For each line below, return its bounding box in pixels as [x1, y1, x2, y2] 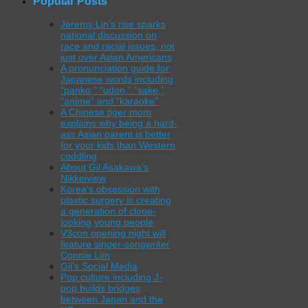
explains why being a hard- [60, 117, 177, 129]
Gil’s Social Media [60, 260, 137, 272]
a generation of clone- [60, 205, 156, 217]
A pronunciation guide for [60, 62, 169, 74]
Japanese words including [60, 73, 173, 85]
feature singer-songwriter [60, 238, 170, 250]
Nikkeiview [60, 172, 106, 184]
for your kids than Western [60, 139, 175, 151]
